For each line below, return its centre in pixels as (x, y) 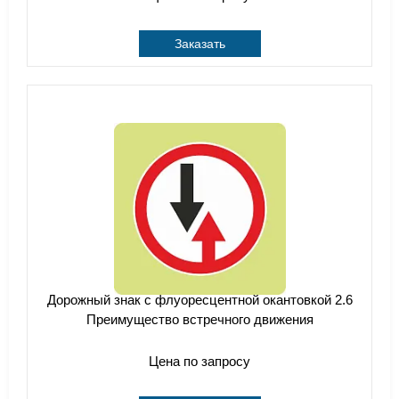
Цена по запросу (199, 361)
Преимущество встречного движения (199, 319)
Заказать (199, 44)
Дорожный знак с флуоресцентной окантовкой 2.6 (199, 300)
